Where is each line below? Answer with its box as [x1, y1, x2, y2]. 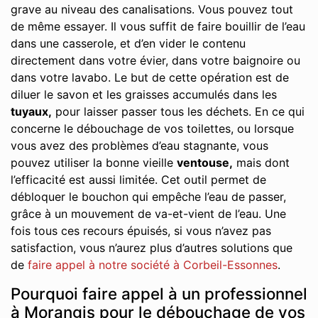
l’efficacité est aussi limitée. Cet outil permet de [11, 172, 266, 187]
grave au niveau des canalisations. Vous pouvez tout [11, 2, 293, 16]
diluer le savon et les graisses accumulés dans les [11, 87, 277, 102]
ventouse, [177, 155, 233, 170]
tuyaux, [11, 104, 52, 119]
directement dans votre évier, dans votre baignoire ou [11, 53, 300, 67]
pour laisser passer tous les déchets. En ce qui [52, 104, 305, 119]
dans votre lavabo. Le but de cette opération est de [11, 70, 289, 84]
